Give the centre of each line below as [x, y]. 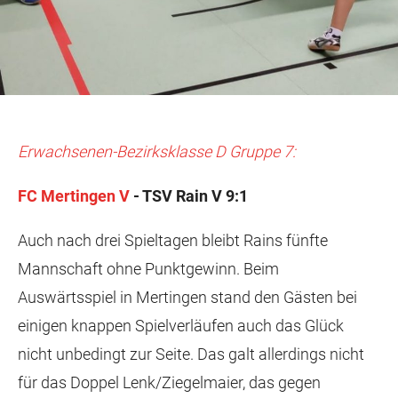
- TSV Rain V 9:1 [191, 196]
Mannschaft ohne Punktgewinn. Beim [148, 269]
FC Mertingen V [76, 196]
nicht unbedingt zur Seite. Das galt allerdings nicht [191, 354]
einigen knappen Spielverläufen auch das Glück [181, 326]
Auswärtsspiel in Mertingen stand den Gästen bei [187, 297]
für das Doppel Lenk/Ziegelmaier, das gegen [169, 382]
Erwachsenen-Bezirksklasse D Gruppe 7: [157, 151]
